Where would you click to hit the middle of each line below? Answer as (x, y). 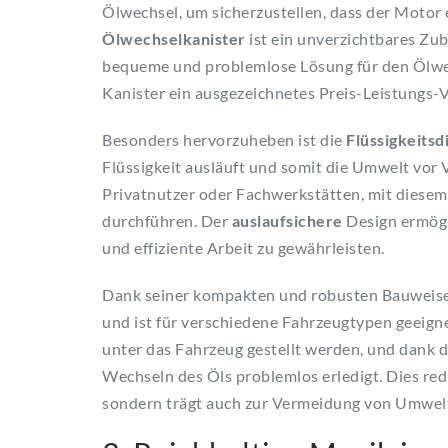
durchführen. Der (167, 221)
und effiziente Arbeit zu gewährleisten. (243, 248)
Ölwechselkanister (174, 39)
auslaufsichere (287, 221)
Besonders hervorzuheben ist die (224, 140)
